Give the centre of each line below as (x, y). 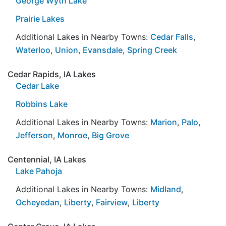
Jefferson (34, 135)
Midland (166, 189)
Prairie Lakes (40, 18)
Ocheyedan (38, 202)
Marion (164, 122)
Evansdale (103, 50)
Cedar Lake (37, 86)
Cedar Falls (172, 37)
